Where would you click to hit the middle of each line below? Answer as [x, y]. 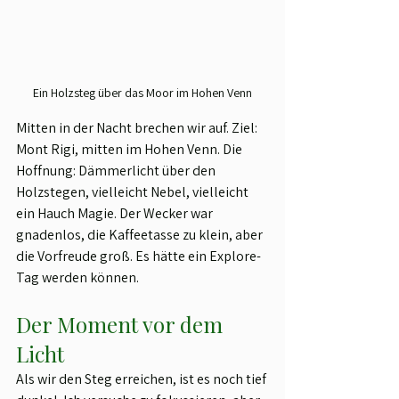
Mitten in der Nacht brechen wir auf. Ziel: [138, 128]
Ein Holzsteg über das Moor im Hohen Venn [142, 93]
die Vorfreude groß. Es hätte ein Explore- [138, 256]
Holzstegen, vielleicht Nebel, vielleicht [134, 192]
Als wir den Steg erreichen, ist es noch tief [142, 379]
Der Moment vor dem [122, 325]
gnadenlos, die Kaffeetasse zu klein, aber [141, 235]
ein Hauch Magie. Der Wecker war [116, 214]
